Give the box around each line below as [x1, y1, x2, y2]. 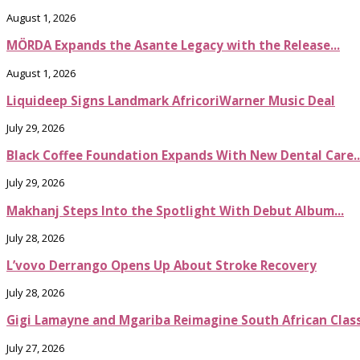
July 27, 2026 [6, 340, 64, 355]
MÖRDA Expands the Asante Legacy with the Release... [6, 37, 340, 54]
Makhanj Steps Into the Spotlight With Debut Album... [6, 202, 344, 219]
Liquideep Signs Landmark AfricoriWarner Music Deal [6, 92, 335, 108]
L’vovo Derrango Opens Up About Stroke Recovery [6, 257, 317, 273]
